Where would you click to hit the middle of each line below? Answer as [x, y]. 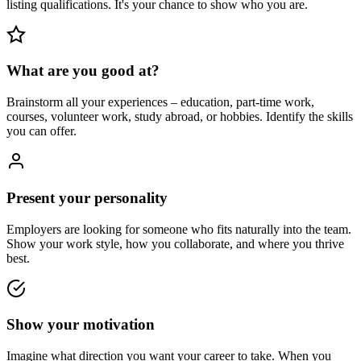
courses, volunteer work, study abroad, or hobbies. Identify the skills [180, 117]
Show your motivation [81, 325]
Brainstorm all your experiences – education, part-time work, [160, 102]
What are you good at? [83, 71]
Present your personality [87, 197]
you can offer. [41, 131]
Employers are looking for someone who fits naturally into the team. [179, 229]
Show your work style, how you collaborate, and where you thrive [175, 243]
